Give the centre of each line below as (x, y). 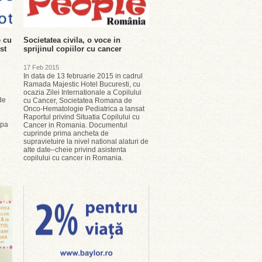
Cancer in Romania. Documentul (75, 125)
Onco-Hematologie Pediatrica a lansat (84, 109)
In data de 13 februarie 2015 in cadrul (83, 76)
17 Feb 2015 (41, 67)
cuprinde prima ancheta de (66, 133)
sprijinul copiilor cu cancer (73, 49)
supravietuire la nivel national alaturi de (86, 142)
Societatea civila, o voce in (72, 40)
